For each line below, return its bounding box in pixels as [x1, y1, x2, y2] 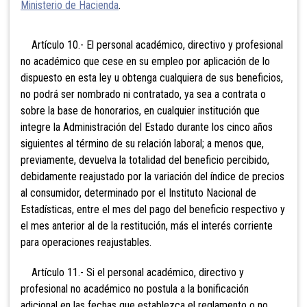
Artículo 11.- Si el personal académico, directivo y [21, 266, 244, 280]
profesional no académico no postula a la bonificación [21, 282, 249, 296]
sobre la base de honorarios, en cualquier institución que [21, 104, 260, 118]
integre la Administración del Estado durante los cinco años [21, 121, 273, 134]
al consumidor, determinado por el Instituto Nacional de [21, 186, 256, 200]
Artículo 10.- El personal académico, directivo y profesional [21, 38, 283, 52]
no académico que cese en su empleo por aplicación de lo [21, 55, 270, 69]
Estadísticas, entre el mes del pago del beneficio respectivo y [21, 203, 285, 217]
